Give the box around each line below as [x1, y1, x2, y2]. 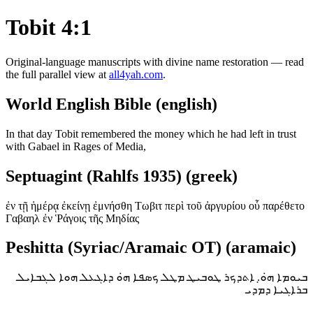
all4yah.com [109, 68, 163, 80]
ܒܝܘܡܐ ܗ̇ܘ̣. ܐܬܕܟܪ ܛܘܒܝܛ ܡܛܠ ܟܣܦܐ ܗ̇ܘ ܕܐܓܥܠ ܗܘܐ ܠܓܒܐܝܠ [17, 271, 307, 284]
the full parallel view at [6, 68, 109, 80]
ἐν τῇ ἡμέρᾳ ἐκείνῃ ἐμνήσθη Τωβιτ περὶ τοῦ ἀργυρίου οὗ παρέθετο [6, 199, 305, 212]
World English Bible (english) [6, 94, 217, 113]
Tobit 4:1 [6, 15, 92, 41]
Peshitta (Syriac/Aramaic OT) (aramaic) [6, 238, 296, 257]
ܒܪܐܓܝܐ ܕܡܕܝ [246, 284, 307, 296]
